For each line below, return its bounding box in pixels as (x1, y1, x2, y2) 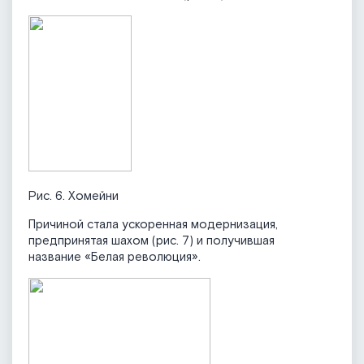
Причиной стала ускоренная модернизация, (28, 217, 278, 233)
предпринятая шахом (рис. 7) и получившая (28, 233, 275, 249)
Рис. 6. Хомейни (28, 188, 119, 205)
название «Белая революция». (28, 249, 201, 266)
